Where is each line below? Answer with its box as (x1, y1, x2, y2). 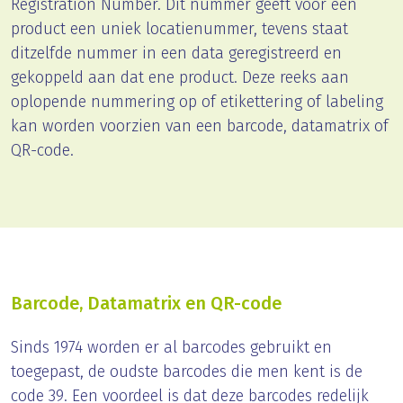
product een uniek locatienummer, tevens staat (11, 19, 348, 40)
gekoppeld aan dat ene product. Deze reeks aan (11, 67, 349, 88)
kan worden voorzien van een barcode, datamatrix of (11, 116, 389, 137)
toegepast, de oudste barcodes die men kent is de (11, 362, 363, 382)
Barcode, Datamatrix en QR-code (11, 292, 282, 315)
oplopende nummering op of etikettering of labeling (11, 92, 383, 112)
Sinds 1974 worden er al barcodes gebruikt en (11, 337, 332, 358)
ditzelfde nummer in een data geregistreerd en (11, 43, 342, 64)
